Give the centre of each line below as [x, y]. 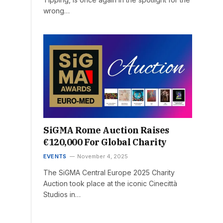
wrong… [56, 10]
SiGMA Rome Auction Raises [106, 130]
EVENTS [55, 157]
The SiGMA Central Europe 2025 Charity [109, 173]
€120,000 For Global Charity [105, 142]
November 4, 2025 [103, 157]
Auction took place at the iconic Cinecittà [110, 184]
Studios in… [62, 195]
